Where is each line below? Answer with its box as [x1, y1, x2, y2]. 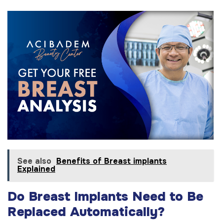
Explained [17, 164, 55, 175]
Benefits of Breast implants [56, 156, 167, 167]
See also [17, 156, 51, 167]
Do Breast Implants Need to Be [7, 188, 203, 205]
